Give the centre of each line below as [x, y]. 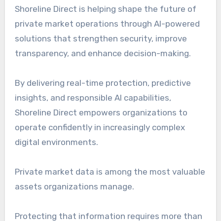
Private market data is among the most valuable [110, 172]
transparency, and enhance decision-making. [103, 54]
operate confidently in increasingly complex [100, 128]
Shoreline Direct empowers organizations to [101, 113]
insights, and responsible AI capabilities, [93, 98]
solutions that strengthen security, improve [101, 39]
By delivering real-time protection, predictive [103, 83]
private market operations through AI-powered [107, 24]
